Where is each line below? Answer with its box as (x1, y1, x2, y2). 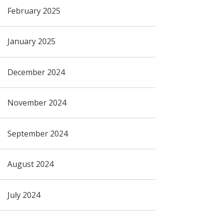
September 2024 (7, 128, 68, 139)
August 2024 (7, 159, 54, 170)
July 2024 (7, 189, 40, 200)
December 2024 (7, 66, 65, 78)
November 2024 (7, 97, 66, 109)
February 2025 (7, 5, 60, 16)
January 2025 (7, 36, 55, 47)
